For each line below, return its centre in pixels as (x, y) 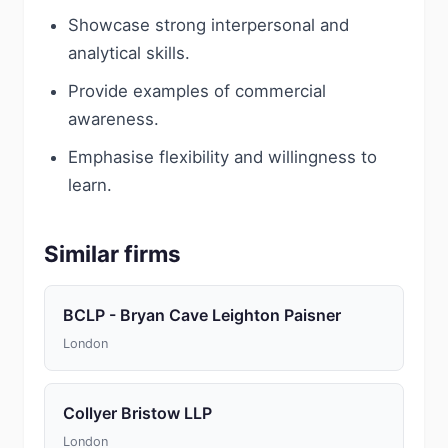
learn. (90, 185)
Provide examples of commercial (197, 91)
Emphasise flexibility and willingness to (222, 157)
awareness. (113, 119)
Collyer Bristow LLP (137, 413)
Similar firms (112, 253)
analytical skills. (129, 53)
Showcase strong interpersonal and (208, 25)
